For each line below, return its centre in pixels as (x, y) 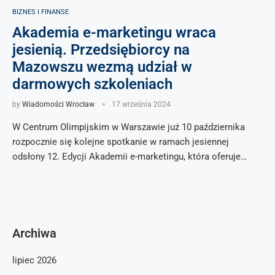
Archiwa (34, 233)
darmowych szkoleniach (92, 84)
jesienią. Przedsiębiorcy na (101, 50)
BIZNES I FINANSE (41, 12)
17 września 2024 (141, 104)
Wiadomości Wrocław (58, 104)
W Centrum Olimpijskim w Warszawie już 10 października (129, 127)
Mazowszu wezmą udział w (102, 67)
